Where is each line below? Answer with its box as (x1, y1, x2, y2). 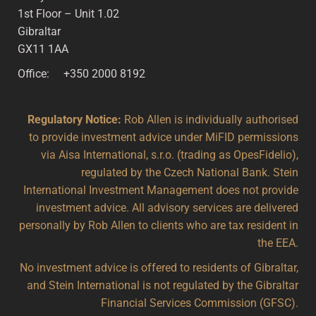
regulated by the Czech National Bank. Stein (81, 165, 298, 179)
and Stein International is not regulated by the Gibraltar (27, 278, 298, 292)
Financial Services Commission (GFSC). (101, 296, 298, 310)
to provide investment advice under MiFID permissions (29, 130, 298, 144)
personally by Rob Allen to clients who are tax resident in (19, 218, 298, 232)
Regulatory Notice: (28, 112, 121, 126)
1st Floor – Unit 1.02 (18, 6, 119, 20)
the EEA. (257, 236, 298, 250)
